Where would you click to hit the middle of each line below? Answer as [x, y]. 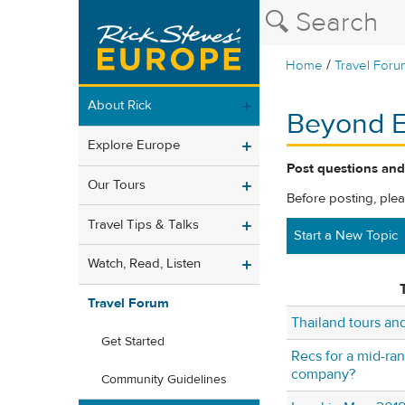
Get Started [133, 342]
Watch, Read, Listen [144, 264]
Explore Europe [134, 146]
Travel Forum [128, 304]
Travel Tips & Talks [143, 224]
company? [323, 375]
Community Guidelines [164, 380]
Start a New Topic [346, 236]
